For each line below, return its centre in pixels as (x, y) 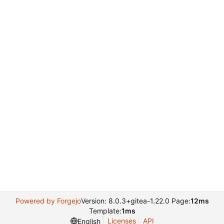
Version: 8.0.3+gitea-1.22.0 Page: (135, 201)
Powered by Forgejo (48, 201)
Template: (105, 211)
